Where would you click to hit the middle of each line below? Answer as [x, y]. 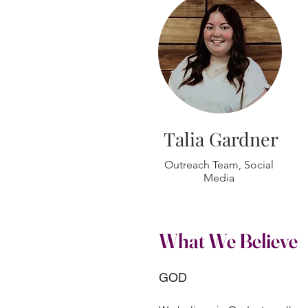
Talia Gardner [221, 139]
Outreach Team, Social [219, 165]
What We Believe [228, 241]
